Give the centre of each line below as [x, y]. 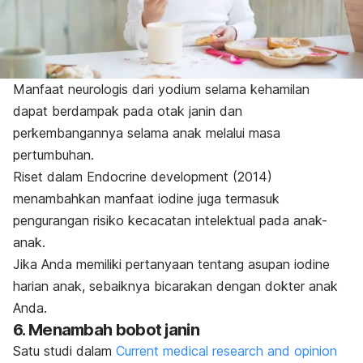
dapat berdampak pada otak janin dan [128, 111]
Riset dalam [50, 176]
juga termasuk [237, 198]
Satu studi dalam [64, 350]
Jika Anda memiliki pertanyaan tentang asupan [154, 264]
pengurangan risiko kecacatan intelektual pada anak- [170, 220]
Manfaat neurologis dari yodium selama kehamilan [163, 89]
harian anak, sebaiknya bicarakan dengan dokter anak [175, 286]
